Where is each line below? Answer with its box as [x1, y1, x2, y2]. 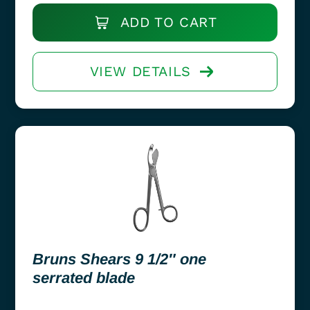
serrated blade [33, 268, 135, 286]
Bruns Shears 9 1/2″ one [33, 250, 206, 268]
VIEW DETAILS [89, 62, 191, 80]
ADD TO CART [116, 13, 217, 30]
